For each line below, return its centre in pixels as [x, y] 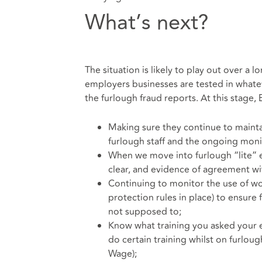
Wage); [122, 254]
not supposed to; [144, 211]
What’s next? [146, 23]
